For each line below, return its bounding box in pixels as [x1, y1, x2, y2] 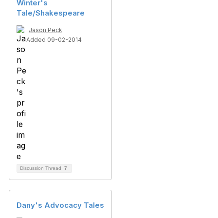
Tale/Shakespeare [17, 8, 85, 18]
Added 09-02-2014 [26, 36, 82, 43]
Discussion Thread [20, 165, 63, 171]
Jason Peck [29, 26, 62, 34]
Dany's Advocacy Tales [17, 200, 104, 210]
